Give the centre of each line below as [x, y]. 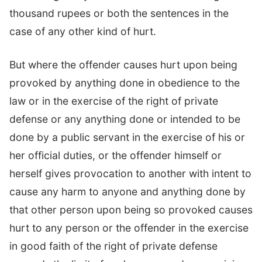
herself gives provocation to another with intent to [130, 174]
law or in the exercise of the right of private [114, 101]
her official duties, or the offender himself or [116, 156]
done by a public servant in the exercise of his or [127, 137]
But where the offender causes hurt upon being [123, 65]
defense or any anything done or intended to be [125, 119]
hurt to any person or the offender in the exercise [129, 228]
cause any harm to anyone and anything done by [127, 192]
